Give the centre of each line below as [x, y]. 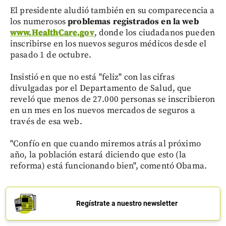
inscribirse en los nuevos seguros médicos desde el [108, 44]
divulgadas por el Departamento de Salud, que [101, 88]
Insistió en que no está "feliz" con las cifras [92, 77]
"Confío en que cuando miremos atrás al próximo [105, 144]
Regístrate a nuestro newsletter [127, 203]
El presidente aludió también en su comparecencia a [112, 10]
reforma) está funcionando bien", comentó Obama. [109, 166]
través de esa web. [46, 121]
